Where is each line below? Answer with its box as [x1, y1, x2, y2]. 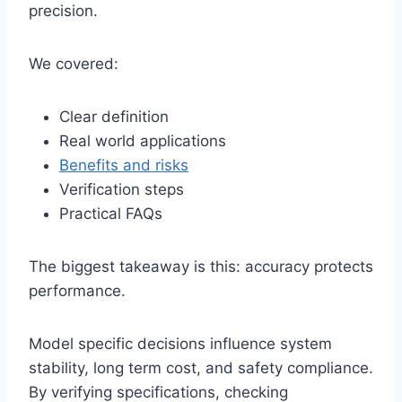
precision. [29, 2, 98, 21]
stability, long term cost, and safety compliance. [29, 359, 373, 378]
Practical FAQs [59, 205, 162, 223]
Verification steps [59, 180, 184, 199]
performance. [29, 282, 126, 301]
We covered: [29, 55, 118, 74]
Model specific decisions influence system [29, 335, 332, 354]
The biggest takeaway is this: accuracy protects [29, 258, 373, 276]
